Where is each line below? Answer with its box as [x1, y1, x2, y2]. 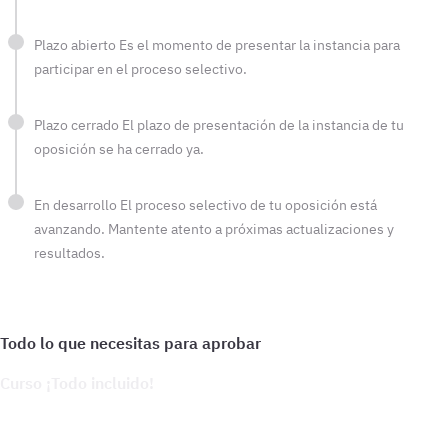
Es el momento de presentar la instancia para [119, 36, 400, 54]
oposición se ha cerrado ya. [34, 140, 204, 158]
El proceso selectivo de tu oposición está [120, 196, 377, 214]
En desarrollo [34, 196, 120, 214]
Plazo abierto [34, 36, 119, 54]
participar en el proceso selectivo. [34, 60, 247, 78]
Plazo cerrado [34, 116, 122, 134]
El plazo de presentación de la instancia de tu [122, 116, 404, 134]
